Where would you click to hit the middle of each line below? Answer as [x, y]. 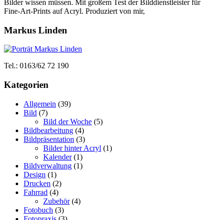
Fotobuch [38, 210]
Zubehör [56, 201]
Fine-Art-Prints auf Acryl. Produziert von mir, [74, 11]
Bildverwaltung [48, 165]
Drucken [37, 183]
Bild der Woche [68, 121]
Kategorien [26, 84]
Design [35, 174]
